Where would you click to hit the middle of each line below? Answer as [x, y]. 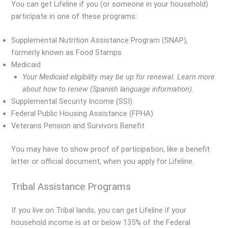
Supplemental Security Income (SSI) [72, 102]
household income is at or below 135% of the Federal [101, 222]
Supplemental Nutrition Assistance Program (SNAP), [100, 40]
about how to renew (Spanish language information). [109, 89]
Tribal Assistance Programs [71, 186]
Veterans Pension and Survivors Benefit [78, 126]
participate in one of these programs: [74, 17]
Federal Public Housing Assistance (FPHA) [82, 114]
